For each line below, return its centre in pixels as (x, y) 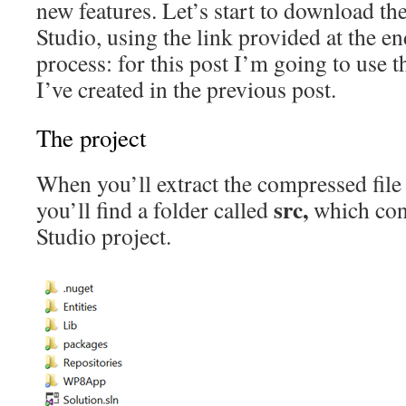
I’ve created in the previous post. (186, 89)
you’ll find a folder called (155, 209)
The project (91, 138)
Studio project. (104, 236)
